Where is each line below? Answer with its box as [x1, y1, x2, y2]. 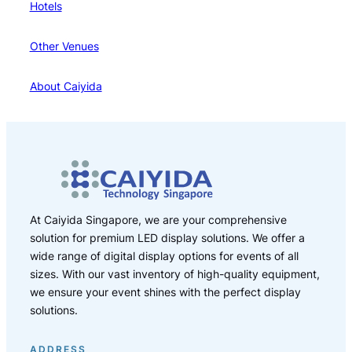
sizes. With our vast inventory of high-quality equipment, [29, 266, 320, 280]
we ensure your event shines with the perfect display [29, 284, 301, 299]
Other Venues [29, 39, 99, 53]
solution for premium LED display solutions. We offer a [29, 230, 305, 244]
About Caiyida [29, 79, 102, 93]
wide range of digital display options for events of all [29, 248, 299, 262]
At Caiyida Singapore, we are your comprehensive [29, 212, 287, 226]
